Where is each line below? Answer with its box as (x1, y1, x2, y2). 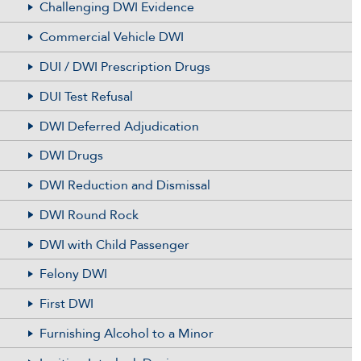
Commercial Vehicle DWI (39, 28, 184, 47)
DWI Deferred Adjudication (39, 117, 199, 135)
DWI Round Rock (39, 205, 139, 224)
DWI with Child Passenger (39, 235, 189, 254)
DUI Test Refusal (39, 87, 133, 106)
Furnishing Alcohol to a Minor (39, 325, 214, 343)
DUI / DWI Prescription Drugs (39, 57, 210, 76)
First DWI (39, 295, 93, 313)
